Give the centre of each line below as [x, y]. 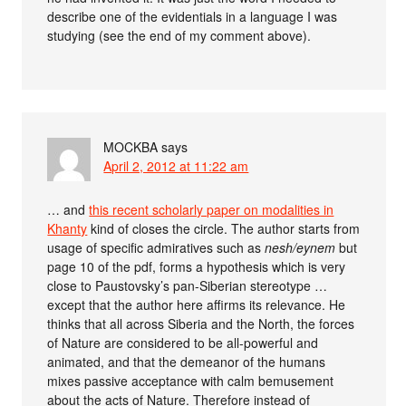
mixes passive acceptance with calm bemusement [191, 381]
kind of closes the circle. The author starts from [224, 229]
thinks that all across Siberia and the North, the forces [201, 324]
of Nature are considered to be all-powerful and [183, 343]
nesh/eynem [300, 248]
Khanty [68, 229]
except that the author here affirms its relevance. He [197, 305]
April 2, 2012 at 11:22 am [176, 166]
